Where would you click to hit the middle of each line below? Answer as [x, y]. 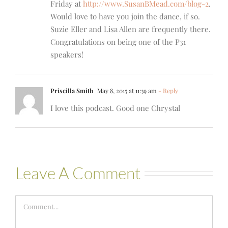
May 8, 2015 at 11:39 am [126, 91]
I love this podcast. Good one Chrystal [115, 108]
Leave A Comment [78, 173]
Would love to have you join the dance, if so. [125, 17]
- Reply [167, 91]
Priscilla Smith [72, 91]
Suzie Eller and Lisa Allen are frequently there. [131, 29]
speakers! [67, 55]
